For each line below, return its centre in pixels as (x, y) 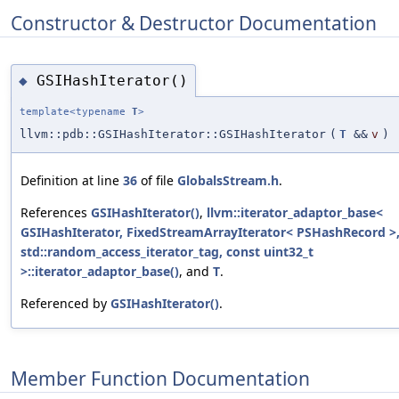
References (56, 213)
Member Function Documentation (160, 378)
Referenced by (65, 304)
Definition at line (72, 181)
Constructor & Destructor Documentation (194, 23)
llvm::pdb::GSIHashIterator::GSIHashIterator (173, 134)
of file (157, 181)
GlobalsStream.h (228, 181)
